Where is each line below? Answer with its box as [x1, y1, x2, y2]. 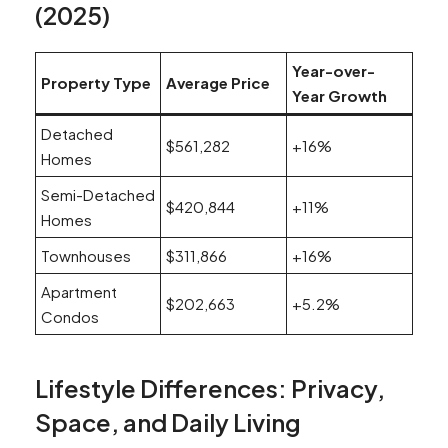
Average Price [166, 73, 270, 93]
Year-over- [292, 61, 375, 81]
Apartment [41, 282, 117, 302]
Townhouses [41, 246, 131, 266]
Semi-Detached [41, 185, 155, 205]
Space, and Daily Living [35, 407, 301, 438]
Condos [41, 307, 99, 327]
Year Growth [292, 86, 387, 106]
